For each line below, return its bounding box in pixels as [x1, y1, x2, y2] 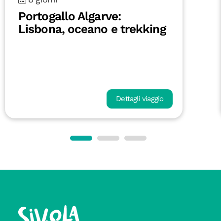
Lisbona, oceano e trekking [18, 21, 166, 36]
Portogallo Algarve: [18, 8, 121, 23]
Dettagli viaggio [116, 94, 163, 103]
